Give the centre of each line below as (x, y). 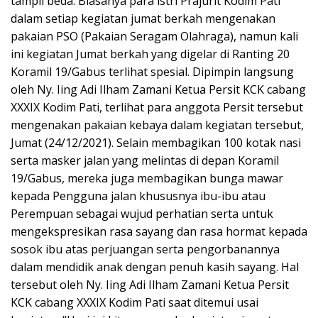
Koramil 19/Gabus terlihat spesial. (100, 71)
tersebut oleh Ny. (58, 284)
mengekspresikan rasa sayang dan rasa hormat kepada (159, 231)
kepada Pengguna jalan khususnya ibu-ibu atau (138, 196)
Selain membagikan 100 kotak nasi (209, 142)
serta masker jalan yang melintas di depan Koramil (145, 160)
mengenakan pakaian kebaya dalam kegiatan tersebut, (157, 125)
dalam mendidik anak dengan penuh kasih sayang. (144, 267)
